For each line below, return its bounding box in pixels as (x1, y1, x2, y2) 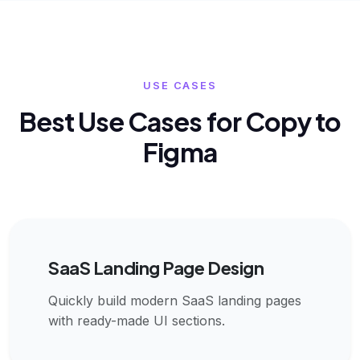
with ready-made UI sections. (48, 312, 225, 329)
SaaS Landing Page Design (48, 256, 264, 279)
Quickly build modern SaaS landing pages (48, 292, 301, 309)
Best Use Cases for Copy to (19, 104, 341, 137)
